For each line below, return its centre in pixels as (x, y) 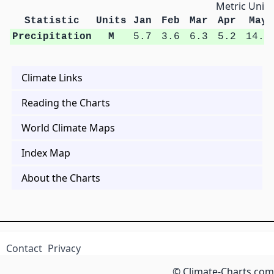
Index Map (46, 153)
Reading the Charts (66, 103)
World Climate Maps (68, 128)
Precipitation (52, 37)
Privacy (65, 249)
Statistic (52, 21)
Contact (24, 249)
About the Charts (61, 178)
